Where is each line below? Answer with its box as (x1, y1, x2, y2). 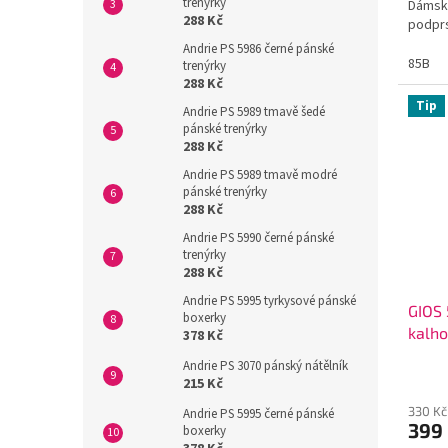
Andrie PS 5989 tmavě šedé (183, 103, 325, 122)
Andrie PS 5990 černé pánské (183, 229, 334, 248)
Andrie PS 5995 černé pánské (183, 405, 334, 424)
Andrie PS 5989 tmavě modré (183, 166, 337, 185)
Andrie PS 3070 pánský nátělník (183, 357, 348, 376)
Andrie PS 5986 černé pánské (183, 40, 334, 59)
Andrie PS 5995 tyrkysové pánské (183, 292, 356, 311)
